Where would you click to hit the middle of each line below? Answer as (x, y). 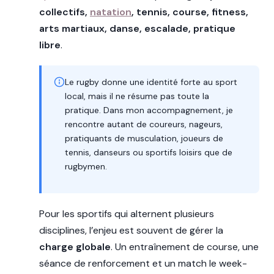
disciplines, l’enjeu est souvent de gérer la (131, 230)
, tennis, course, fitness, (190, 12)
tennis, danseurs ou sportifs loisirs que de (149, 152)
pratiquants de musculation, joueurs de (144, 138)
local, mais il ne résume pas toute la (137, 96)
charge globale (75, 246)
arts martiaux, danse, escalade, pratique (137, 28)
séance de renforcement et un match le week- (143, 263)
